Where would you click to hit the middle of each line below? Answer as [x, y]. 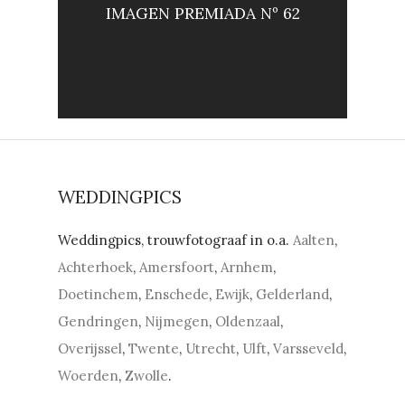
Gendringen [99, 322]
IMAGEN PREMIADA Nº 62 [202, 14]
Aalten [314, 240]
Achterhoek [96, 268]
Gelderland [293, 295]
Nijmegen [177, 322]
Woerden [89, 376]
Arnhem [247, 268]
